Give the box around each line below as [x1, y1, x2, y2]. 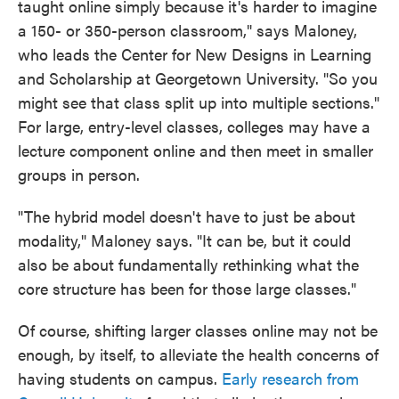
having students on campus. [18, 366, 222, 389]
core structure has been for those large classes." [18, 276, 356, 299]
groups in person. [18, 162, 140, 185]
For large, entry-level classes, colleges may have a [18, 114, 370, 137]
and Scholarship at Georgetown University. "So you [18, 66, 378, 89]
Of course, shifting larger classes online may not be [18, 318, 378, 341]
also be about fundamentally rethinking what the [18, 252, 359, 275]
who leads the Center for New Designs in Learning [18, 42, 371, 65]
